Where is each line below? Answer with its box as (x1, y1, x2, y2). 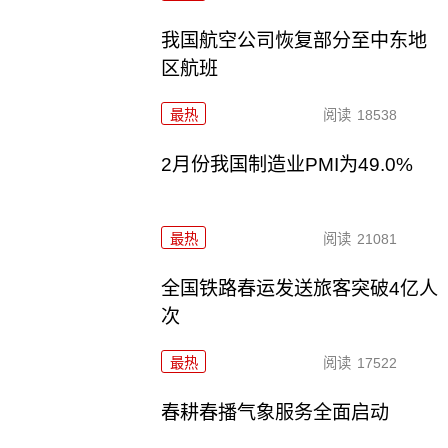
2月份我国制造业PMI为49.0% (161, 153, 414, 175)
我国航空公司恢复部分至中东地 (161, 29, 428, 51)
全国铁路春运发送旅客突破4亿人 (161, 277, 439, 299)
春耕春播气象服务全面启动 (161, 401, 390, 423)
